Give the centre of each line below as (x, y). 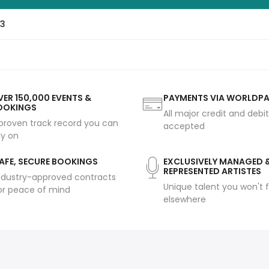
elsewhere (185, 200)
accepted (184, 126)
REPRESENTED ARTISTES (212, 171)
